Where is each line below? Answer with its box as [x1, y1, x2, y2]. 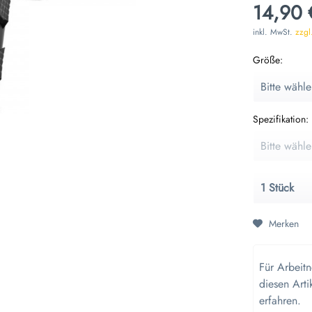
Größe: [253, 53, 283, 68]
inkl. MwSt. [253, 26, 296, 39]
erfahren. [259, 292, 302, 309]
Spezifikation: [253, 112, 309, 127]
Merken [269, 216, 299, 231]
